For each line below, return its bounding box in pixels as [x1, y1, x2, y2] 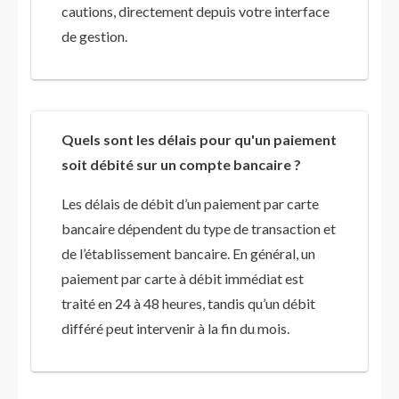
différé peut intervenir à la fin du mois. [61, 320, 289, 338]
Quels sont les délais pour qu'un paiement [61, 131, 337, 149]
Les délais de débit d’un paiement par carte [61, 195, 319, 213]
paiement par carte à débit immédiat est [61, 270, 304, 288]
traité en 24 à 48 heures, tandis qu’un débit [61, 295, 315, 313]
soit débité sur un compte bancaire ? [61, 156, 301, 174]
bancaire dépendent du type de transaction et [61, 220, 336, 238]
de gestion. [61, 28, 127, 45]
